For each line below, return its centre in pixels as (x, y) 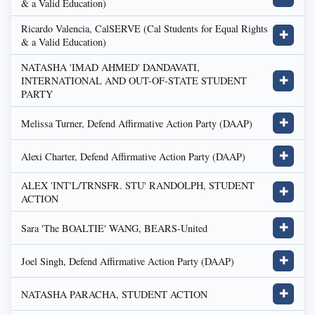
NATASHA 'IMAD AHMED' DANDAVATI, (110, 67)
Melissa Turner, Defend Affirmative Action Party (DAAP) (137, 123)
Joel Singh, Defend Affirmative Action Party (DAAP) (128, 261)
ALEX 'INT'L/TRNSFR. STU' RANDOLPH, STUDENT (138, 185)
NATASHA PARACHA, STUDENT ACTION (114, 294)
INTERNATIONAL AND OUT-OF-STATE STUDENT (134, 81)
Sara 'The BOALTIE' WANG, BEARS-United (114, 228)
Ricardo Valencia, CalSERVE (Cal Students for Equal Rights (144, 28)
